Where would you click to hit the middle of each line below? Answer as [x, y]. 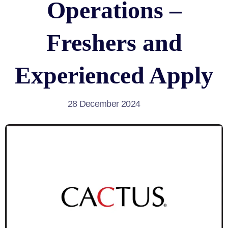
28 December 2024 [104, 104]
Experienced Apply [114, 75]
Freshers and [114, 42]
